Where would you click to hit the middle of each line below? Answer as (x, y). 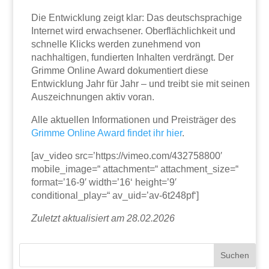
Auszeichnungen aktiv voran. (93, 97)
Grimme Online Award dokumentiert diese (120, 70)
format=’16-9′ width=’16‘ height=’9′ (104, 182)
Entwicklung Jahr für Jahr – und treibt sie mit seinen (141, 83)
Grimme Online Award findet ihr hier (107, 133)
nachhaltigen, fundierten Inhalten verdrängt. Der (133, 57)
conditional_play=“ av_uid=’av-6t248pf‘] (115, 195)
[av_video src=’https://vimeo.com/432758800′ (127, 156)
